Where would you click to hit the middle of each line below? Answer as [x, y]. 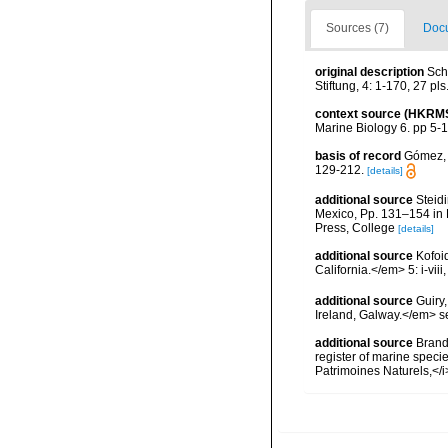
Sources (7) [357, 28]
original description [369, 72]
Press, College [355, 228]
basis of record [358, 156]
